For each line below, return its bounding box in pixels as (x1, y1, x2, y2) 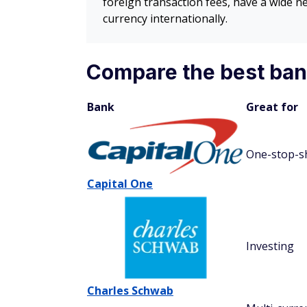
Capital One (87, 175, 153, 191)
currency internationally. (103, 11, 228, 27)
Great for (246, 99, 298, 115)
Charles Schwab (87, 282, 173, 298)
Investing (246, 238, 294, 254)
